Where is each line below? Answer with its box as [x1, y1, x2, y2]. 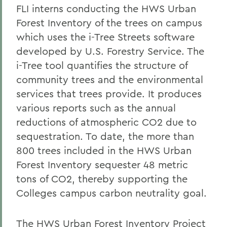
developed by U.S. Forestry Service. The [16, 45, 204, 57]
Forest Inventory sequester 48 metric [16, 158, 188, 171]
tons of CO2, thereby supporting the [16, 172, 187, 185]
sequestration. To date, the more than [16, 130, 194, 142]
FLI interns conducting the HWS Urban [16, 2, 196, 15]
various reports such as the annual [16, 101, 176, 114]
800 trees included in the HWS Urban [16, 144, 192, 157]
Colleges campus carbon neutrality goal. [16, 186, 207, 199]
